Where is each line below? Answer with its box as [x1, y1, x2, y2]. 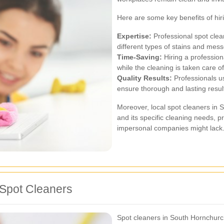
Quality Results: [117, 74, 172, 82]
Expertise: [117, 32, 151, 40]
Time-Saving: [117, 53, 162, 61]
